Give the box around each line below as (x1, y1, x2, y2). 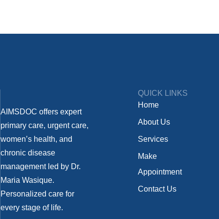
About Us (138, 118, 171, 126)
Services (138, 135, 169, 143)
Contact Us (138, 185, 177, 193)
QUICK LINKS (138, 89, 188, 97)
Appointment (138, 168, 182, 176)
